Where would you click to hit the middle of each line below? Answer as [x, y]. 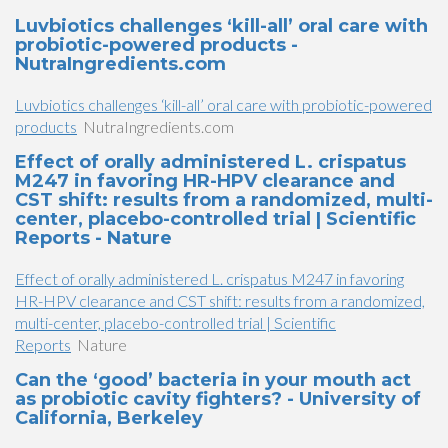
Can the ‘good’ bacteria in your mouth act [213, 380]
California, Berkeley [109, 418]
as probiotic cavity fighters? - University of [218, 399]
